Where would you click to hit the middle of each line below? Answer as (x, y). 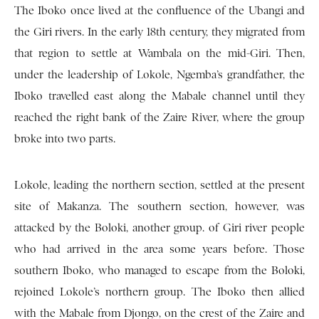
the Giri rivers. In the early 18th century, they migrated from (159, 32)
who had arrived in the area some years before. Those (159, 250)
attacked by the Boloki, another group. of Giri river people (159, 228)
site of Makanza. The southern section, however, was (159, 207)
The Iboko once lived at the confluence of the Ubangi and (159, 11)
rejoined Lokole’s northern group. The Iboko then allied (159, 292)
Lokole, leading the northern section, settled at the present (159, 185)
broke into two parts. (65, 139)
